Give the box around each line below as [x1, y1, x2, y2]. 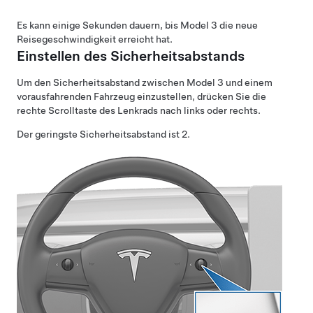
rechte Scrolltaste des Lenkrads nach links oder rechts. [17, 104, 261, 116]
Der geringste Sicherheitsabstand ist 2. [17, 128, 190, 140]
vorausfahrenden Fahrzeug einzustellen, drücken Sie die [17, 90, 266, 102]
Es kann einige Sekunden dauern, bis [17, 19, 180, 31]
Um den [17, 76, 53, 88]
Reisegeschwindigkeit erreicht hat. [17, 33, 173, 45]
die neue [217, 19, 258, 31]
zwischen [140, 76, 187, 88]
